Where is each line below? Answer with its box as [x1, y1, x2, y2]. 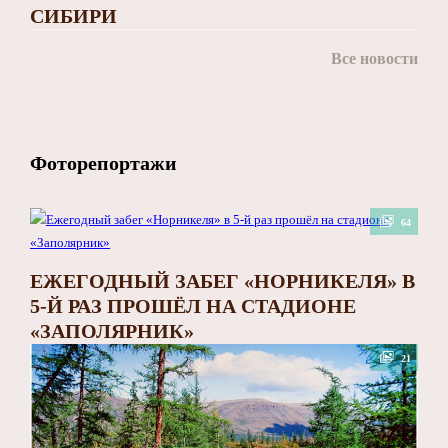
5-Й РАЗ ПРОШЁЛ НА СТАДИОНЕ [30, 295, 356, 318]
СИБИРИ [30, 5, 117, 28]
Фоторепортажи [30, 152, 177, 175]
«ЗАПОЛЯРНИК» [30, 320, 194, 343]
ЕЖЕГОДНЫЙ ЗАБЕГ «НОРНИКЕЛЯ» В [30, 270, 415, 293]
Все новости [331, 50, 418, 68]
